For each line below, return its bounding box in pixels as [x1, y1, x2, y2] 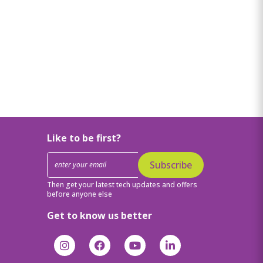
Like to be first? [46, 131, 121, 144]
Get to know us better [46, 209, 152, 222]
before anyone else [46, 189, 112, 199]
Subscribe [150, 159, 193, 171]
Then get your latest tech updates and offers [46, 180, 197, 190]
